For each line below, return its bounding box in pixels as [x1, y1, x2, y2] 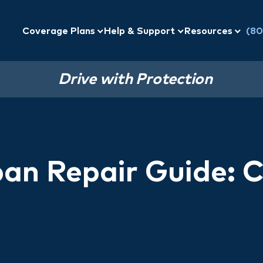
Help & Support [104, 26, 178, 36]
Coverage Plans [22, 26, 98, 36]
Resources [184, 26, 235, 36]
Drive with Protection [58, 72, 213, 87]
